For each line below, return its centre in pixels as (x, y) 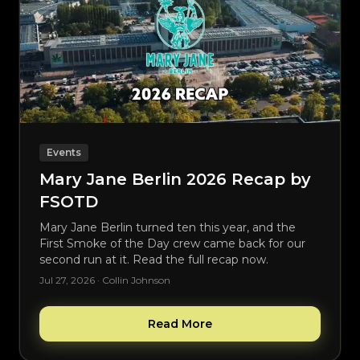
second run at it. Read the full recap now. (154, 259)
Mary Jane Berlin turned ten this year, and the (168, 227)
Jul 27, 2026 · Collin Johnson (105, 280)
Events (64, 152)
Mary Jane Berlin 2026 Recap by (175, 179)
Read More (180, 323)
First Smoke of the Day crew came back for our (172, 243)
